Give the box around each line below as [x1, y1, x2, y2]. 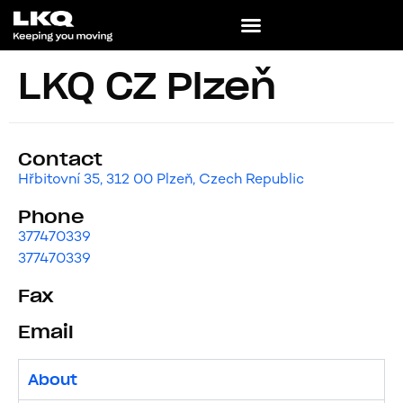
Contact [18, 148, 103, 171]
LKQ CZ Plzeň [18, 63, 276, 109]
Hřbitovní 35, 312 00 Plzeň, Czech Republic [18, 170, 304, 187]
